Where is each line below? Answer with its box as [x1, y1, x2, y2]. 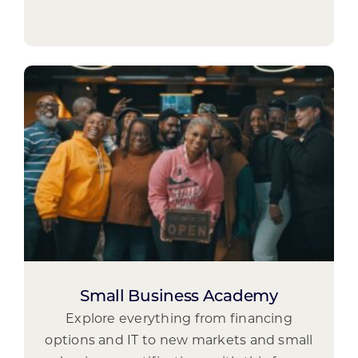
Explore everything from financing [66, 312, 292, 326]
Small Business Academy [80, 288, 278, 305]
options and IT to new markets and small [45, 334, 313, 348]
